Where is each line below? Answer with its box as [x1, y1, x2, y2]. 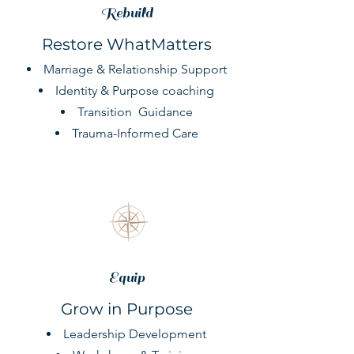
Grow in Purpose [60, 299, 193, 318]
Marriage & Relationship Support [43, 62, 227, 77]
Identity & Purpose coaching [55, 83, 214, 98]
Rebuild [100, 4, 153, 22]
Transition [77, 104, 135, 119]
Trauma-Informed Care [71, 126, 198, 141]
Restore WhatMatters [41, 35, 212, 54]
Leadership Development [63, 326, 206, 341]
